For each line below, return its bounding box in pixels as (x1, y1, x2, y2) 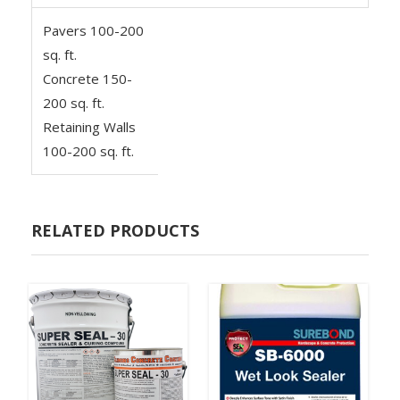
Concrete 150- (43, 69, 132, 87)
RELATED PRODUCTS (31, 219, 199, 241)
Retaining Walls (43, 117, 136, 136)
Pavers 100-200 (43, 21, 144, 39)
